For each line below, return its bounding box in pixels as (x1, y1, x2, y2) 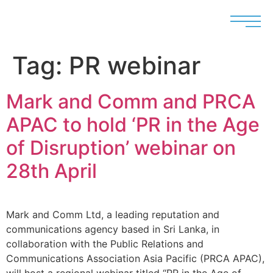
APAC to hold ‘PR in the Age (6, 113, 260, 136)
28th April (6, 159, 97, 183)
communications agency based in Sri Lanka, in (6, 223, 219, 235)
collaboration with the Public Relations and (6, 238, 204, 250)
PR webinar (69, 51, 200, 80)
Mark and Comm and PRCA (6, 90, 255, 113)
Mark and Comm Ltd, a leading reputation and (6, 208, 219, 221)
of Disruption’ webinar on (6, 136, 236, 160)
